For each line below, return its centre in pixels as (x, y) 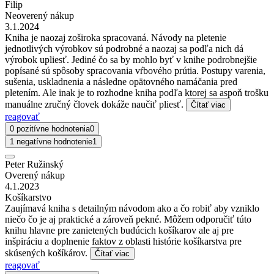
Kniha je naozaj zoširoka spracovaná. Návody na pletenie (116, 37)
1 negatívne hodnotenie (51, 141)
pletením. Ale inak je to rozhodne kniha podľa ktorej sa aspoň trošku (137, 92)
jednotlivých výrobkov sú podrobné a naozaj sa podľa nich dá (124, 48)
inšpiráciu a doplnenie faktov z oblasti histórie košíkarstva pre (123, 241)
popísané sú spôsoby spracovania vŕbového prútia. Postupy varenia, (135, 70)
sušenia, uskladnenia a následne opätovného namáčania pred (121, 81)
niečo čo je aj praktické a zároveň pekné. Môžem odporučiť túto (128, 219)
